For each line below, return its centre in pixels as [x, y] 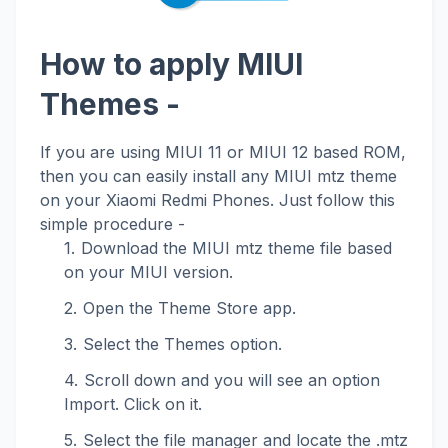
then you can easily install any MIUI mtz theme [218, 176]
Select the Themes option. [182, 344]
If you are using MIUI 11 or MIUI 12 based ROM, [223, 152]
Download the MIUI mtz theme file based [236, 248]
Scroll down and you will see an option [232, 380]
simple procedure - [112, 224]
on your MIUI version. [148, 272]
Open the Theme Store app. [189, 308]
